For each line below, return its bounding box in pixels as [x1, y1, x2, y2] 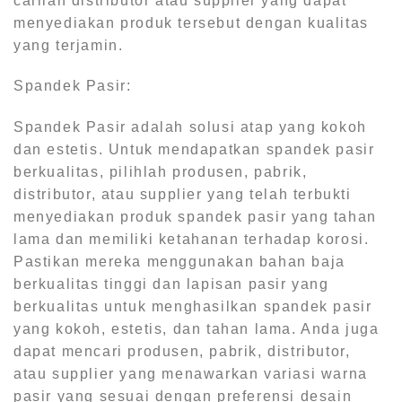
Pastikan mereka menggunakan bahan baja [13, 254, 345, 270]
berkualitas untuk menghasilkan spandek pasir [13, 299, 372, 315]
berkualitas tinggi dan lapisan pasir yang [13, 276, 329, 293]
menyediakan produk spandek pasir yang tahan [13, 209, 377, 225]
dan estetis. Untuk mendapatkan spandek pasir [13, 142, 375, 158]
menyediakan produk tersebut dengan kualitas [13, 14, 369, 31]
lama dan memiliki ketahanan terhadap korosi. [13, 232, 370, 248]
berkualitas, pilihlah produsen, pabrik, [13, 164, 308, 180]
